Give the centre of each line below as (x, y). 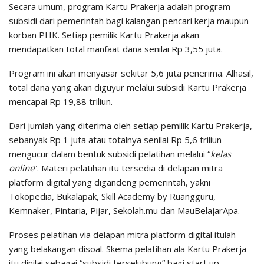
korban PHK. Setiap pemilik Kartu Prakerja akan (104, 34)
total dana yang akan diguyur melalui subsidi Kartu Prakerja (128, 87)
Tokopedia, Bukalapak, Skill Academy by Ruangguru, (112, 196)
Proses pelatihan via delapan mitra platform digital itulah (122, 234)
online (22, 168)
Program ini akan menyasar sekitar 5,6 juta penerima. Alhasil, (131, 73)
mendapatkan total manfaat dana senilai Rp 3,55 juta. (116, 49)
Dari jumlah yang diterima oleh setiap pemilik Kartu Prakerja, (131, 125)
